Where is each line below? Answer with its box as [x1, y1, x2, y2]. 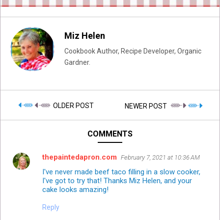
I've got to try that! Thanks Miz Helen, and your [42, 176, 192, 186]
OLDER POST [51, 101, 94, 110]
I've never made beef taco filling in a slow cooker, [42, 167, 200, 177]
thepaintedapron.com [42, 153, 117, 162]
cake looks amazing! [42, 185, 109, 194]
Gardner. [64, 58, 90, 66]
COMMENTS [87, 129, 133, 139]
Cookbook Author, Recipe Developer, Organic [64, 47, 201, 55]
